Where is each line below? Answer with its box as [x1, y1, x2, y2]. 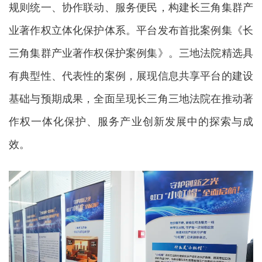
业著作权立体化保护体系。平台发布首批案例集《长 [9, 24, 253, 36]
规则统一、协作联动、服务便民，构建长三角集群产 [9, 1, 253, 13]
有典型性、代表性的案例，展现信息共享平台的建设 [9, 70, 253, 82]
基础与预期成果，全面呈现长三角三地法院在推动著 [9, 92, 253, 105]
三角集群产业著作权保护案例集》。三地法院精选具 [9, 47, 253, 59]
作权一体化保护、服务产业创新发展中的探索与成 [9, 115, 253, 127]
